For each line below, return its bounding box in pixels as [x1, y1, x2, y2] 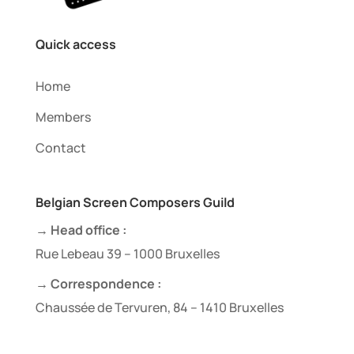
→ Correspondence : [35, 274, 161, 292]
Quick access [35, 35, 116, 53]
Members [35, 107, 91, 126]
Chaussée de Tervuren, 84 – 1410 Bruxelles [35, 298, 284, 316]
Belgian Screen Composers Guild [35, 193, 235, 211]
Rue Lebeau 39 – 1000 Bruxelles [35, 244, 220, 262]
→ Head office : [35, 220, 126, 239]
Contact [35, 138, 86, 156]
